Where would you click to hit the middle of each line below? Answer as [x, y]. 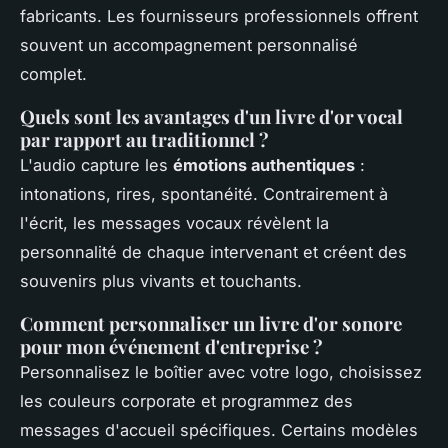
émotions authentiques [264, 164]
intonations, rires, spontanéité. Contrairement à [204, 193]
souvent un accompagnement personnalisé [189, 44]
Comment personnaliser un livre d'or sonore [211, 323]
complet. [53, 73]
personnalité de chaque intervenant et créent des [213, 251]
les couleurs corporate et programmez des [186, 400]
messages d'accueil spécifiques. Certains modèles [219, 429]
